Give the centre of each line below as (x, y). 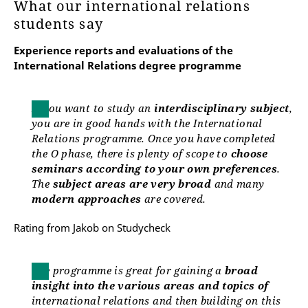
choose (249, 154)
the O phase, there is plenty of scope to (131, 154)
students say (60, 24)
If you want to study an (93, 108)
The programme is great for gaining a (129, 271)
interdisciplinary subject (222, 108)
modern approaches (87, 199)
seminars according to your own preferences (154, 169)
